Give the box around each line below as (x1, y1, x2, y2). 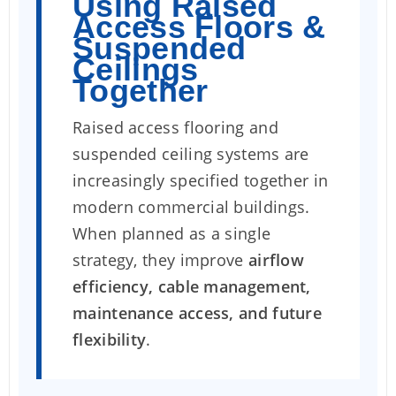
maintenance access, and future (72, 302, 323, 324)
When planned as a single (72, 223, 271, 244)
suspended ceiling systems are (72, 143, 309, 164)
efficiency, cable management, (72, 276, 311, 297)
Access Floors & (72, 9, 326, 45)
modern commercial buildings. (72, 196, 310, 217)
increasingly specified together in (72, 170, 329, 191)
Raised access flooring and (72, 117, 278, 138)
